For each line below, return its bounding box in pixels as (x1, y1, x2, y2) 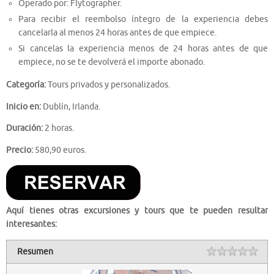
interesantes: (6, 219, 57, 230)
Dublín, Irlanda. (41, 101, 100, 112)
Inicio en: (6, 101, 41, 112)
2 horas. (43, 123, 74, 134)
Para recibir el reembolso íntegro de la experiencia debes (18, 13, 268, 24)
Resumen (17, 246, 54, 257)
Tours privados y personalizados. (46, 80, 170, 91)
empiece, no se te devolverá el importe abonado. (18, 56, 206, 67)
